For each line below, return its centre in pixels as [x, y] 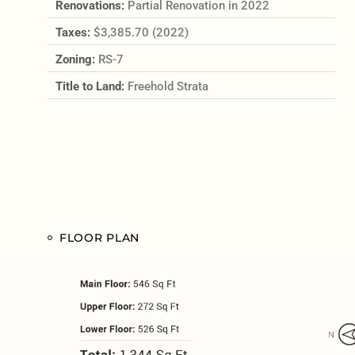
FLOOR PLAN [99, 237]
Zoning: [76, 59]
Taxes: [74, 32]
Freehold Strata [168, 86]
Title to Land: [91, 86]
